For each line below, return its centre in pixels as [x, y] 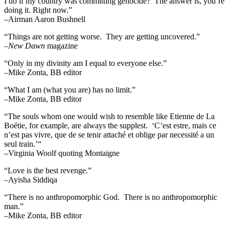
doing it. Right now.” [38, 10]
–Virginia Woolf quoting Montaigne [62, 153]
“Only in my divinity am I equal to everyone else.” [85, 63]
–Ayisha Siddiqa [31, 179]
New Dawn [27, 45]
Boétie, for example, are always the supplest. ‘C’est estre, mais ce [110, 125]
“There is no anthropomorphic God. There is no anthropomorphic [111, 197]
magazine [61, 45]
